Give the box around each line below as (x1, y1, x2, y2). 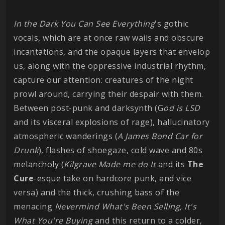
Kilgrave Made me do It (64, 159, 156, 170)
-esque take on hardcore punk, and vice (34, 173, 191, 184)
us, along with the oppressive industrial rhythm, (14, 60, 206, 71)
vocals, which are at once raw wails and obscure (14, 32, 204, 43)
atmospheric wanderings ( (14, 131, 118, 142)
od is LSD (163, 102, 200, 114)
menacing (14, 201, 55, 212)
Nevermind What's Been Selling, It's (54, 201, 196, 212)
